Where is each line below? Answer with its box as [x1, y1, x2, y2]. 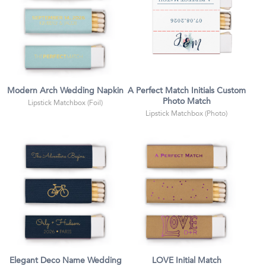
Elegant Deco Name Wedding [9, 256, 122, 265]
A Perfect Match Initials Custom [127, 87, 246, 96]
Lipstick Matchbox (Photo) [145, 109, 227, 118]
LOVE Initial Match [151, 256, 221, 265]
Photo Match [162, 98, 211, 106]
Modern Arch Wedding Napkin [7, 87, 123, 96]
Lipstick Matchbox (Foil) [28, 99, 103, 107]
